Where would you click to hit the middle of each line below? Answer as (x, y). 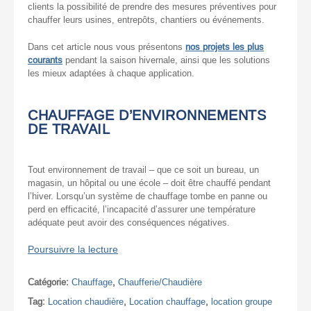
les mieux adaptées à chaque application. (111, 73)
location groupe (242, 301)
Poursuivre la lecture (73, 249)
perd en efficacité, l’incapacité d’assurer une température (142, 209)
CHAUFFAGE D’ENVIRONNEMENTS (147, 115)
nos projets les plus (225, 47)
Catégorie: (50, 282)
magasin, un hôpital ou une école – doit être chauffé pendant (149, 183)
